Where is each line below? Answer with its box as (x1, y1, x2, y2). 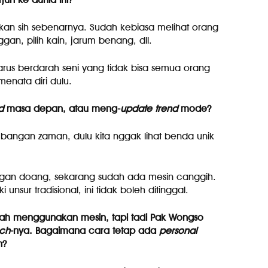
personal (159, 225, 197, 236)
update (120, 103, 152, 114)
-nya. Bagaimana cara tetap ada (10, 225, 159, 236)
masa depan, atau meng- (3, 103, 120, 114)
